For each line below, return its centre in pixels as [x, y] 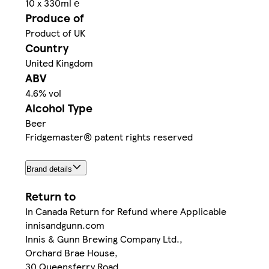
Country [47, 48]
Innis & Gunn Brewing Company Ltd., [104, 238]
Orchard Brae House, [71, 252]
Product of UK [55, 33]
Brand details [49, 169]
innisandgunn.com [65, 225]
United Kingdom [59, 63]
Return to [50, 196]
